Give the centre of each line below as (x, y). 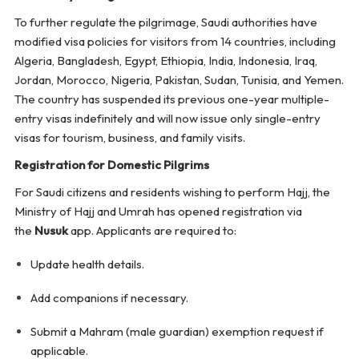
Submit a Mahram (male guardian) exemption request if (177, 332)
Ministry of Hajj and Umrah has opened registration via (158, 212)
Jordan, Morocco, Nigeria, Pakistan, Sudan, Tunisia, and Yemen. (179, 80)
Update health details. (87, 264)
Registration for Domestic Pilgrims (111, 165)
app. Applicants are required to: (152, 231)
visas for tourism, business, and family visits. (129, 138)
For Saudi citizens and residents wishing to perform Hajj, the (172, 192)
